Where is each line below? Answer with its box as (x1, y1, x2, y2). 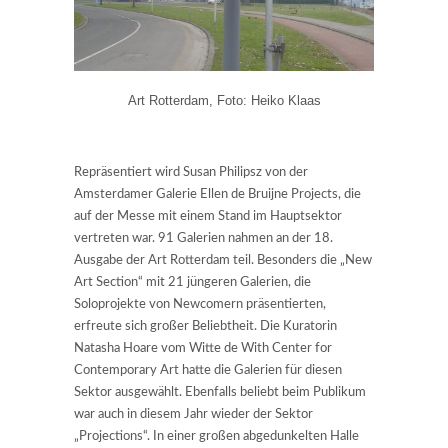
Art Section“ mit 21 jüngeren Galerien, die (74, 275, 311, 289)
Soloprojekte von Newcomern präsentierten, (74, 297, 326, 311)
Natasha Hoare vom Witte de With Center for (74, 341, 332, 355)
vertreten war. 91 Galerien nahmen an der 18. (74, 231, 333, 245)
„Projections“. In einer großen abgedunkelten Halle (74, 429, 359, 443)
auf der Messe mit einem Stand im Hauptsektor (74, 209, 342, 223)
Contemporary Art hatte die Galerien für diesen (74, 363, 342, 377)
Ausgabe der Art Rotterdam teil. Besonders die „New (74, 253, 372, 267)
